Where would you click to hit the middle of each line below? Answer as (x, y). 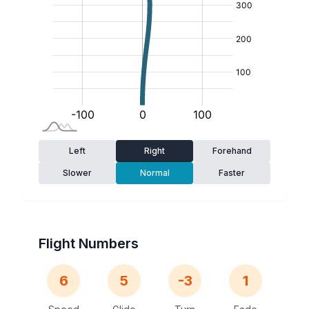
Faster (232, 172)
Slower (77, 172)
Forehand (232, 150)
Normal (154, 172)
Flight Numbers (89, 243)
